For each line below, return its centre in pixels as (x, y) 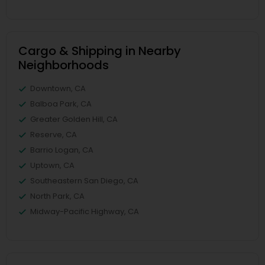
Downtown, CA (58, 88)
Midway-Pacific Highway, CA (85, 211)
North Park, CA (57, 196)
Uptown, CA (52, 165)
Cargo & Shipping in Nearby (100, 51)
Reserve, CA (54, 135)
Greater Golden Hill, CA (74, 119)
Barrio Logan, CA (62, 150)
